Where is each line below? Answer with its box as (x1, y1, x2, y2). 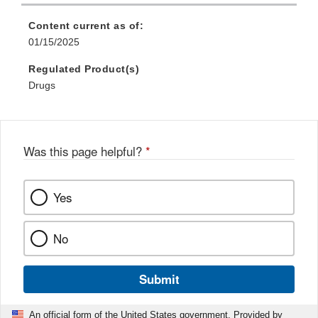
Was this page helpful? (23, 143, 146, 160)
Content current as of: (28, 20, 143, 32)
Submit (138, 270, 180, 288)
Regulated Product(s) (28, 63, 139, 75)
